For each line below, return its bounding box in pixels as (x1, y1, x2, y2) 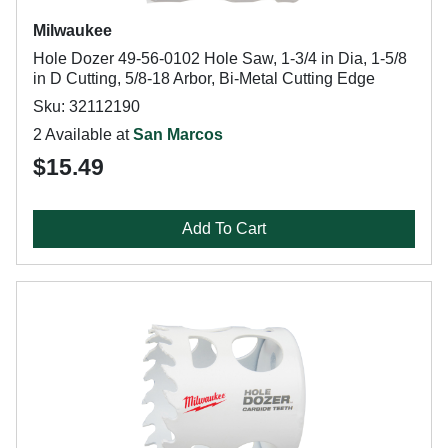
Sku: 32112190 (33, 98, 140, 115)
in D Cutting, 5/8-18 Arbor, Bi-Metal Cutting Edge (33, 70, 375, 87)
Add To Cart (182, 220, 266, 237)
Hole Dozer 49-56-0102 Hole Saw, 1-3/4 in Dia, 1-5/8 (33, 50, 407, 67)
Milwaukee (33, 22, 112, 39)
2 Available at (33, 126, 133, 143)
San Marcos (133, 126, 223, 143)
